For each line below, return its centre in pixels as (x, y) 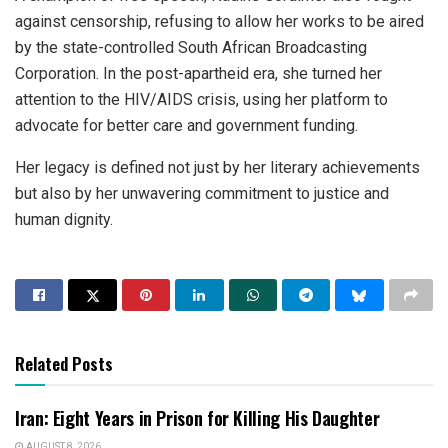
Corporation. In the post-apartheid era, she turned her (198, 74)
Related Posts (64, 364)
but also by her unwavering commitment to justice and (202, 194)
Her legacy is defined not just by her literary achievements (217, 168)
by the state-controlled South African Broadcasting (191, 48)
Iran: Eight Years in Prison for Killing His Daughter (197, 418)
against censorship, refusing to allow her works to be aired (219, 22)
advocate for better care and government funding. (186, 126)
